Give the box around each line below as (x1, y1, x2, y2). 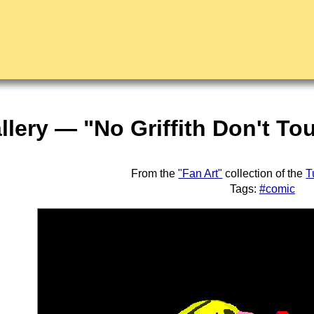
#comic (259, 183, 295, 195)
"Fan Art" (178, 168, 223, 179)
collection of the (222, 168, 306, 179)
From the (131, 168, 179, 179)
